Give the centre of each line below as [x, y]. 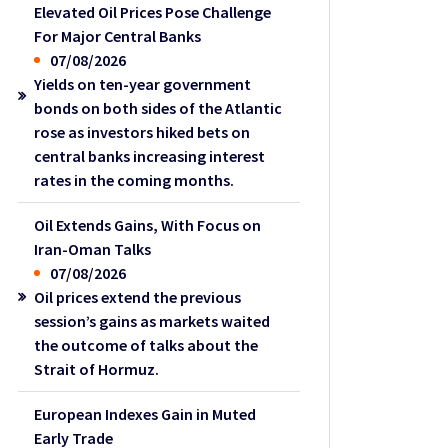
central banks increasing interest [150, 155]
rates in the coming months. [134, 179]
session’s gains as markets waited [152, 320]
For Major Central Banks [118, 35]
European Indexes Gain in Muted [145, 413]
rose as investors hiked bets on [142, 131]
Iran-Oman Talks [93, 248]
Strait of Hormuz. [97, 368]
